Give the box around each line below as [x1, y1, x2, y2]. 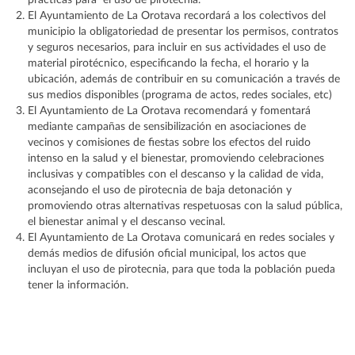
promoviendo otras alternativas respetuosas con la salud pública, [28, 200, 342, 212]
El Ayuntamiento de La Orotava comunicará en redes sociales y [28, 232, 334, 244]
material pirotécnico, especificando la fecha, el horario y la [28, 58, 309, 70]
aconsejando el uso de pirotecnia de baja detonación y [28, 185, 292, 197]
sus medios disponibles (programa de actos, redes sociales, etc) [28, 90, 332, 101]
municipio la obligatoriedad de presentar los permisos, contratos [28, 26, 338, 38]
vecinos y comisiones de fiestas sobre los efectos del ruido [28, 137, 311, 149]
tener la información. [28, 280, 128, 292]
